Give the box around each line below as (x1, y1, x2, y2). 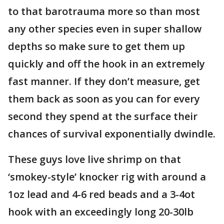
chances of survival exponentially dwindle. (8, 127, 215, 140)
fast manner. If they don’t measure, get (8, 74, 200, 88)
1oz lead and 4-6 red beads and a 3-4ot (8, 187, 195, 201)
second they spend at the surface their (8, 109, 197, 123)
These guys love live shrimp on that (8, 152, 181, 166)
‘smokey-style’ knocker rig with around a (8, 170, 206, 183)
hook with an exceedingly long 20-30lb (8, 205, 193, 218)
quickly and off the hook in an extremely (8, 57, 205, 70)
